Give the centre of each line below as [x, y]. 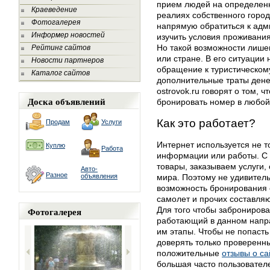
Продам [58, 122]
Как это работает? [206, 123]
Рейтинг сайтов [61, 48]
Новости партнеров [67, 60]
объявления [99, 176]
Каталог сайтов [61, 73]
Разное [57, 175]
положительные [189, 253]
